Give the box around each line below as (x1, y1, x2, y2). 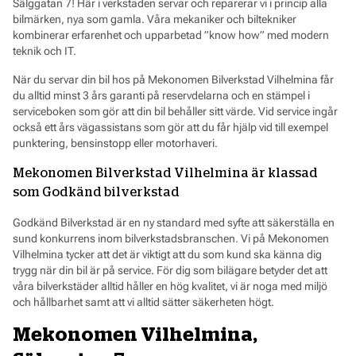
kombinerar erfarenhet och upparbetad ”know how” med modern (13, 28, 329, 41)
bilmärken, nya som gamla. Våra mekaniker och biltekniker (13, 12, 296, 25)
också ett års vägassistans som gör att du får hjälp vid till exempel (13, 120, 328, 133)
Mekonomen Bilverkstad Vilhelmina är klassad (13, 166, 318, 180)
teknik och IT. (13, 44, 76, 57)
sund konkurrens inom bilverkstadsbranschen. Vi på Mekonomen (13, 231, 329, 245)
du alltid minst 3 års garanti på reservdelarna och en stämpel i (13, 88, 310, 102)
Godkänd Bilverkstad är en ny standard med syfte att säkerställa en (13, 215, 335, 229)
